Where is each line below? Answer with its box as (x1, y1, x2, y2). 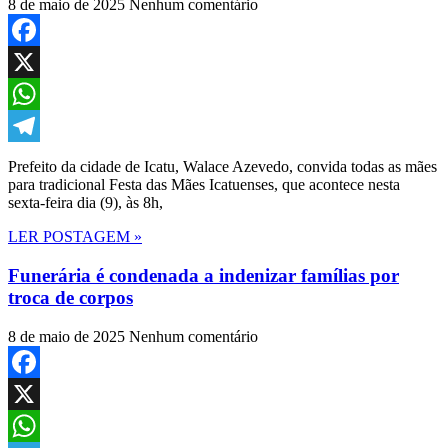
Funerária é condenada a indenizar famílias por (8, 265, 399, 287)
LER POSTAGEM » (8, 228, 142, 246)
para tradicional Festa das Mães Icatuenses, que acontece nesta (8, 176, 400, 194)
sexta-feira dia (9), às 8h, (8, 194, 163, 212)
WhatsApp (8, 117, 76, 135)
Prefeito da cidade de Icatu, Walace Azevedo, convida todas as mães (8, 158, 437, 176)
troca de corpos (8, 287, 133, 309)
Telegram (8, 149, 67, 167)
